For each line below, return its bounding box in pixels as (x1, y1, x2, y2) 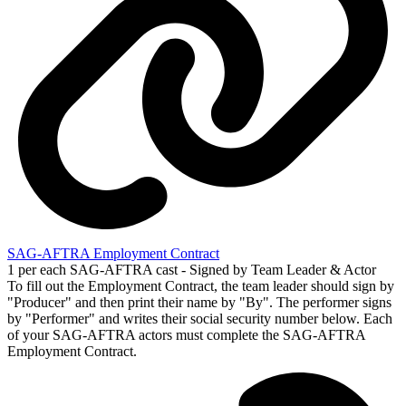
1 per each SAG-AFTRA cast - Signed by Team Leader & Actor (7, 262, 376, 278)
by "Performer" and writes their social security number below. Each (7, 311, 392, 327)
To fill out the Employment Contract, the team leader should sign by (7, 278, 394, 295)
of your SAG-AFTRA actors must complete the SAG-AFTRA (7, 327, 365, 343)
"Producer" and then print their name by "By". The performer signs (7, 295, 391, 311)
